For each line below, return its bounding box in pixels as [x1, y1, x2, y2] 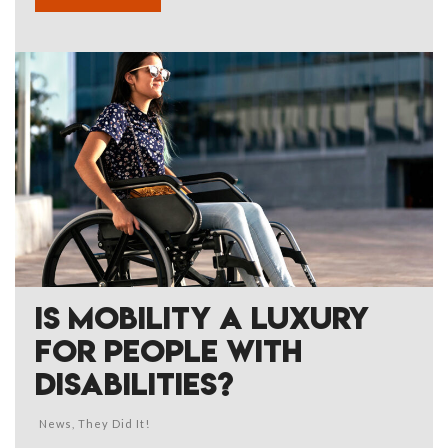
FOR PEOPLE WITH [35, 330, 302, 371]
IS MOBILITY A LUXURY [35, 297, 369, 338]
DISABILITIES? [35, 363, 234, 404]
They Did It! [78, 416, 150, 430]
